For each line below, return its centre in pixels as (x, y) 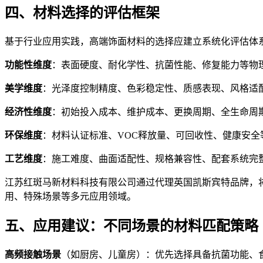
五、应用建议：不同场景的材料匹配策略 (131, 226)
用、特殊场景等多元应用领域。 (70, 197)
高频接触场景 (33, 255)
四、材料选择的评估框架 (82, 13)
